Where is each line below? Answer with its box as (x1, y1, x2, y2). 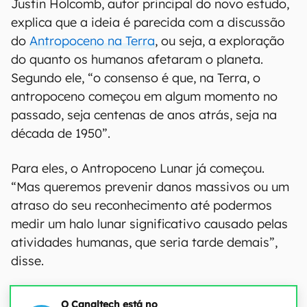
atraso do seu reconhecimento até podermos (11, 197, 272, 213)
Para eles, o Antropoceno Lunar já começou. (11, 160, 265, 176)
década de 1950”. (11, 125, 110, 141)
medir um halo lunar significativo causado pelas (11, 216, 288, 232)
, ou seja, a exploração (155, 33, 284, 49)
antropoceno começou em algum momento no (11, 88, 278, 104)
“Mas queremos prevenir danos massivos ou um (11, 179, 289, 195)
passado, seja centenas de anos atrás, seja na (11, 107, 277, 123)
